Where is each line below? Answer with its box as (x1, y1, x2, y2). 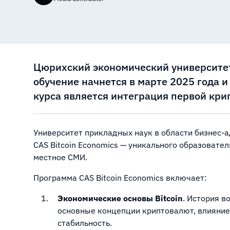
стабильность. (57, 218, 112, 228)
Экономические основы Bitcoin (57, 193, 183, 203)
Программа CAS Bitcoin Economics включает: (33, 172, 207, 183)
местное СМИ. (33, 152, 87, 162)
